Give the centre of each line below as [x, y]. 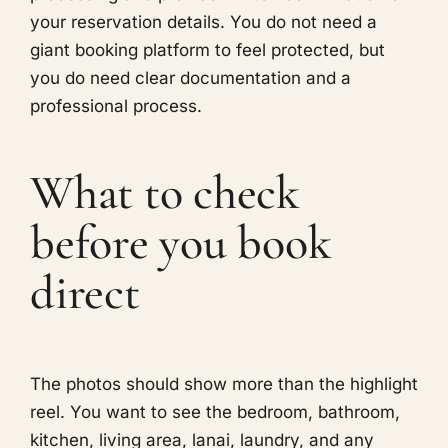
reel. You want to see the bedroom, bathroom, [215, 412]
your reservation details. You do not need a [203, 21]
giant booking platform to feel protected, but [207, 49]
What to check [165, 192]
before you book [181, 242]
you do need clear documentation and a [190, 77]
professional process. [116, 105]
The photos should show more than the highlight [224, 384]
